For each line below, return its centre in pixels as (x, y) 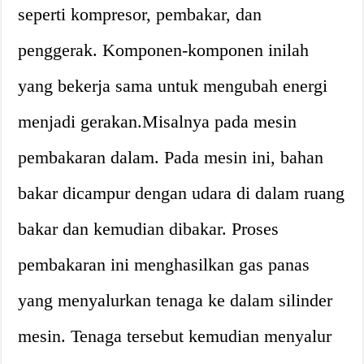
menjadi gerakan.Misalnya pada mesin (158, 121)
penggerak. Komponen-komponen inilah (164, 50)
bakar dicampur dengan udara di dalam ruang (182, 193)
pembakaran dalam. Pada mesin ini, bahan (171, 157)
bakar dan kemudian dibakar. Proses (149, 229)
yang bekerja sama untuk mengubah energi (173, 86)
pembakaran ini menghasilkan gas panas (164, 264)
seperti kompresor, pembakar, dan (140, 14)
